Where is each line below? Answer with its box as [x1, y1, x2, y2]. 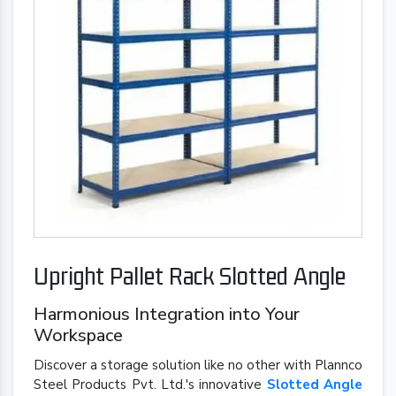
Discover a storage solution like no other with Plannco [34, 355, 362, 374]
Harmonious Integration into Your [34, 301, 300, 326]
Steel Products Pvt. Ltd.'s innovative [34, 375, 267, 393]
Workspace [34, 323, 123, 347]
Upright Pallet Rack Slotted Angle [34, 260, 346, 290]
